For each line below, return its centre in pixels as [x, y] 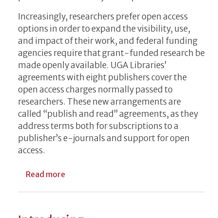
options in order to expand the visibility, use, [104, 28]
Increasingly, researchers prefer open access [103, 16]
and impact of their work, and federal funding [108, 41]
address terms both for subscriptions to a [98, 126]
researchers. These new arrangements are [100, 101]
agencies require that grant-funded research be [111, 53]
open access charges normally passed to [95, 89]
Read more [45, 174]
